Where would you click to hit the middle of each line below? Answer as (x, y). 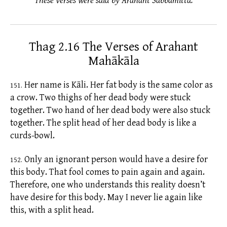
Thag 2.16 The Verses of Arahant (113, 47)
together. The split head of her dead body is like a (103, 123)
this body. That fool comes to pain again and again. (107, 172)
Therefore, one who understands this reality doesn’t (108, 185)
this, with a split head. (52, 210)
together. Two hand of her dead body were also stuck (110, 110)
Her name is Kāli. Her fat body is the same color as (118, 85)
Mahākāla (113, 61)
